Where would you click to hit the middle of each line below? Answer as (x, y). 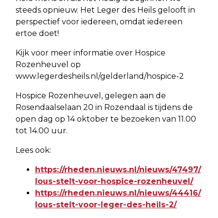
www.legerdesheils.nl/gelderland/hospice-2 (100, 76)
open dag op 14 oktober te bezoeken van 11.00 (106, 119)
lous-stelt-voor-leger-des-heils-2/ (106, 204)
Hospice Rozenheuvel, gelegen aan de (91, 95)
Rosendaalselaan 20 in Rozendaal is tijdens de (104, 107)
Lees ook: (33, 150)
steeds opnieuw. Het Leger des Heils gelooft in (105, 10)
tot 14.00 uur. (42, 130)
